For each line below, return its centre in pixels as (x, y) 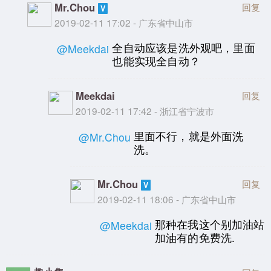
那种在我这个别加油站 (210, 224)
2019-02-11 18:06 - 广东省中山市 (166, 199)
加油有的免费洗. (195, 237)
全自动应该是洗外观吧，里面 (184, 47)
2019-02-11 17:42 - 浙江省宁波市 (145, 111)
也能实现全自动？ (156, 60)
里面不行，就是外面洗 (188, 135)
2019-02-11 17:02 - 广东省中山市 (124, 22)
